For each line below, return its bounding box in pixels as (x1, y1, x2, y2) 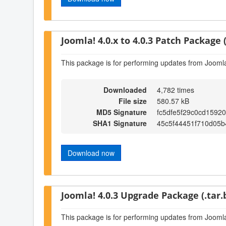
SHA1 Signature (93, 118, 147, 129)
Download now (68, 148, 115, 158)
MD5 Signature (96, 107, 147, 118)
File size (119, 96, 147, 106)
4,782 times (157, 85, 194, 95)
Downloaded (103, 85, 147, 95)
